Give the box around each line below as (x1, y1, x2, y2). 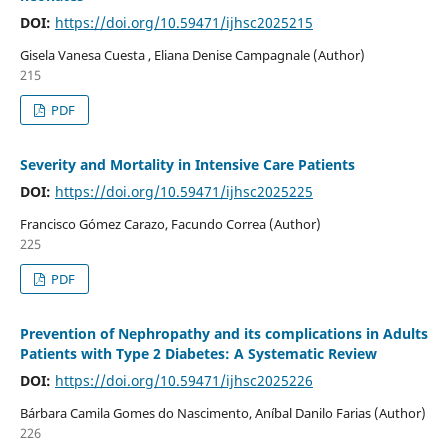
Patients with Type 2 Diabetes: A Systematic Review (19, 344, 377, 364)
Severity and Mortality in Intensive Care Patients (19, 155, 355, 175)
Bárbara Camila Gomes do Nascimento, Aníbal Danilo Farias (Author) (19, 404, 426, 423)
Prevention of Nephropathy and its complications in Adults (19, 324, 428, 344)
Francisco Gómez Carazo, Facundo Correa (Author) (19, 215, 321, 234)
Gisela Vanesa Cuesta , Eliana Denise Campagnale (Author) (19, 46, 365, 65)
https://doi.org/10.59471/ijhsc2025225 (54, 182, 313, 202)
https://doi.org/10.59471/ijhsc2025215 (54, 13, 313, 33)
